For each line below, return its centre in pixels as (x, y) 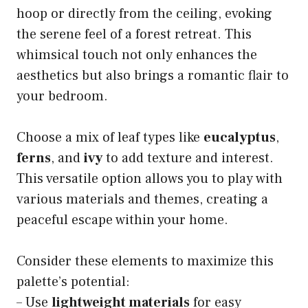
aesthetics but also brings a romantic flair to (153, 76)
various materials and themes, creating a (142, 200)
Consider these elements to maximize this (145, 262)
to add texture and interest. (188, 158)
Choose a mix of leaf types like (110, 138)
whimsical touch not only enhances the (137, 55)
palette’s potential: (73, 282)
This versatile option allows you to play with (150, 179)
